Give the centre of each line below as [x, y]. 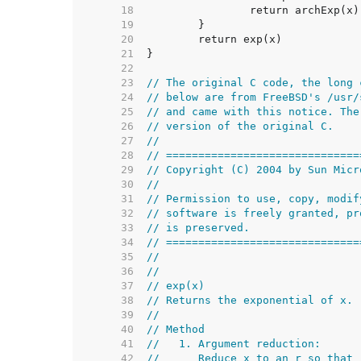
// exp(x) [176, 286]
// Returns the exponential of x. [250, 300]
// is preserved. [198, 228]
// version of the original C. [240, 126]
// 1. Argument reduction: [234, 344]
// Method [176, 329]
